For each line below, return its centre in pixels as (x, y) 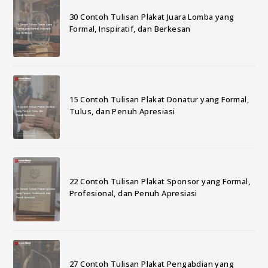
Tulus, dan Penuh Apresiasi (122, 111)
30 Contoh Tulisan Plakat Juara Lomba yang (152, 17)
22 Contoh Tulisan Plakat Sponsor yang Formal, (159, 182)
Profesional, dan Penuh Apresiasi (133, 194)
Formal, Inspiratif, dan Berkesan (130, 29)
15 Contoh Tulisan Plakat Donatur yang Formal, (159, 99)
